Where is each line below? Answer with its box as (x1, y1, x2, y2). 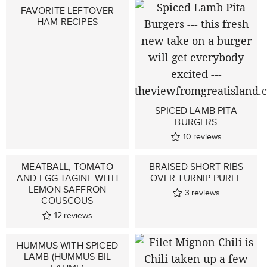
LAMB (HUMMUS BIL (23, 250, 111, 263)
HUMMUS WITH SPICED (17, 238, 118, 252)
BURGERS (175, 115, 218, 129)
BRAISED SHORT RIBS (148, 160, 244, 173)
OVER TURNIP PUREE (150, 171, 243, 185)
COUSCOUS (41, 194, 94, 207)
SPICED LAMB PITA (155, 104, 237, 117)
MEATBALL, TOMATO (21, 160, 113, 173)
